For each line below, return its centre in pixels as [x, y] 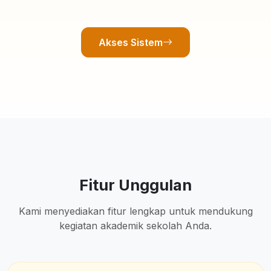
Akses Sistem [131, 42]
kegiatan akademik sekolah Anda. [135, 226]
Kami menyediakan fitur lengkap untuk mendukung [135, 211]
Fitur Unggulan [135, 185]
